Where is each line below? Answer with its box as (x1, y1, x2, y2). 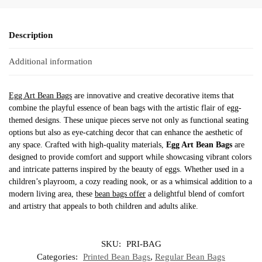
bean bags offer (95, 189, 146, 198)
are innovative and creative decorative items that (72, 91, 234, 100)
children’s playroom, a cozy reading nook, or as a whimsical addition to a (9, 177, 252, 186)
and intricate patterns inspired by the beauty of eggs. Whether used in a (9, 164, 244, 174)
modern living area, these (9, 189, 95, 198)
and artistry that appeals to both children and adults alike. (9, 201, 198, 211)
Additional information (9, 57, 92, 67)
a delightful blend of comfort (146, 189, 244, 198)
